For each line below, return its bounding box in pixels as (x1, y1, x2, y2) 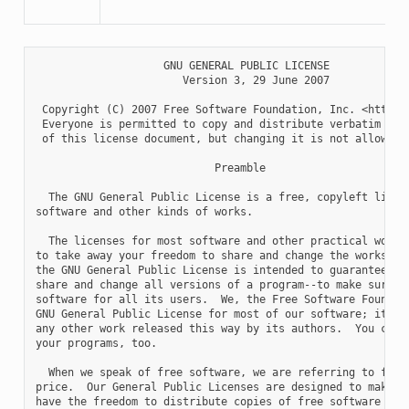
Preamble (35, 161, 266, 174)
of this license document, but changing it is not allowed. (35, 131, 406, 145)
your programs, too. (35, 336, 157, 350)
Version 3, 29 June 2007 (35, 73, 330, 87)
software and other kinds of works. (35, 204, 253, 218)
